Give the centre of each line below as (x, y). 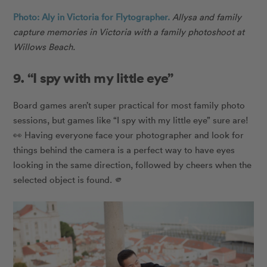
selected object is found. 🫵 (69, 180)
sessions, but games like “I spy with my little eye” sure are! (131, 120)
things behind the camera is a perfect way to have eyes (124, 150)
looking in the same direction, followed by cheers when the (133, 165)
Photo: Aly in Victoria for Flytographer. (92, 17)
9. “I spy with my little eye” (93, 78)
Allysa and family (207, 17)
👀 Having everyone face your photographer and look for (129, 135)
